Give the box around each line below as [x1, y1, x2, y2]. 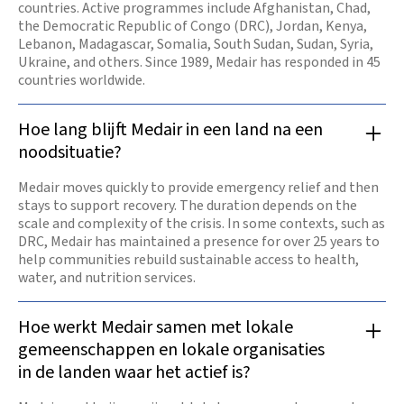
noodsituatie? [18, 139, 122, 165]
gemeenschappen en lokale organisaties [18, 336, 325, 363]
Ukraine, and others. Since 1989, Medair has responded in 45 [18, 51, 381, 72]
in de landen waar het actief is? [18, 359, 251, 385]
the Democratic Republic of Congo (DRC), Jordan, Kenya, [18, 15, 367, 36]
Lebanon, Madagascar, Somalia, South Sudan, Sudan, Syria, [18, 33, 373, 54]
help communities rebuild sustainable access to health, [18, 249, 359, 270]
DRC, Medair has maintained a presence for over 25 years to [18, 231, 380, 252]
